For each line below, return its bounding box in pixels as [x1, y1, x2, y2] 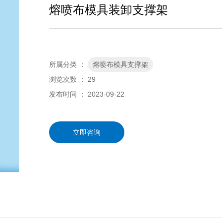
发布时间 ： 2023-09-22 [49, 90, 124, 99]
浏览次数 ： [49, 75, 88, 84]
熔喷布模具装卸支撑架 [49, 3, 168, 17]
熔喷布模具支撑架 [92, 60, 148, 69]
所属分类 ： [49, 60, 86, 69]
